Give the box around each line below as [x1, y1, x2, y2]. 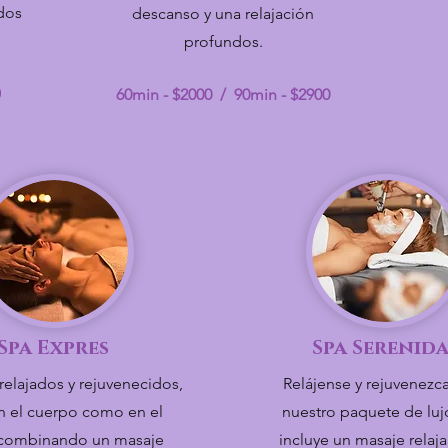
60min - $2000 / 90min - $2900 [116, 85, 330, 104]
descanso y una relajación [132, 4, 314, 23]
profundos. [183, 32, 263, 51]
